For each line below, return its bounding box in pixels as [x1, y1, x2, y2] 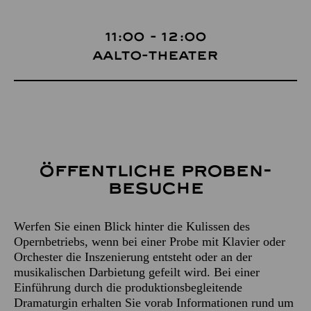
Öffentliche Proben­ [39, 161, 272, 181]
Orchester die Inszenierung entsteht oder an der [14, 250, 252, 264]
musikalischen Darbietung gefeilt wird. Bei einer [14, 265, 260, 279]
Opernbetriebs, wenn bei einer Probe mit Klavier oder [14, 235, 285, 249]
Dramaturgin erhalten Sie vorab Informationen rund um [14, 296, 294, 310]
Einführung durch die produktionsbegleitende [14, 280, 242, 294]
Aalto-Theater [92, 49, 219, 63]
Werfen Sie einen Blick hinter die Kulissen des [14, 219, 250, 233]
